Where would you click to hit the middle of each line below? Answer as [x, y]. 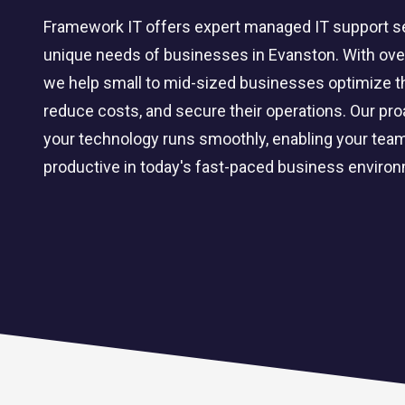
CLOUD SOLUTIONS [184, 225]
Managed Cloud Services [199, 264]
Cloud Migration [174, 300]
